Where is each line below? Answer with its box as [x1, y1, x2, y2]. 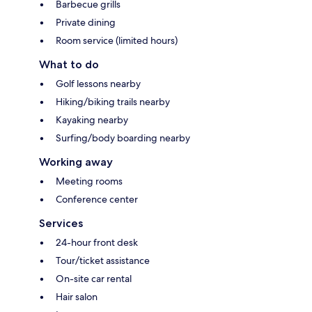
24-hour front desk [56, 235, 138, 249]
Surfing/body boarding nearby [56, 131, 190, 144]
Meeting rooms [56, 174, 123, 187]
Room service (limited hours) [56, 33, 178, 47]
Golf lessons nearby [56, 77, 141, 90]
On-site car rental [56, 272, 132, 285]
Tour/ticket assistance [56, 253, 150, 267]
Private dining [56, 15, 116, 29]
